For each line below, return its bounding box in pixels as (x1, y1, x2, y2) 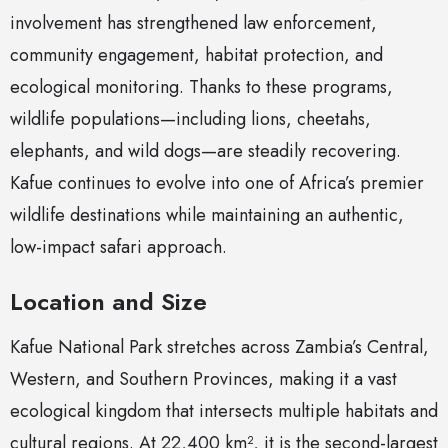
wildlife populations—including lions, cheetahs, (10, 106, 371, 133)
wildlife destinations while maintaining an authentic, (10, 202, 404, 229)
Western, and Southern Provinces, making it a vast (10, 366, 397, 393)
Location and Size (10, 284, 207, 320)
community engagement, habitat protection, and (10, 42, 383, 69)
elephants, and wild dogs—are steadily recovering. (10, 138, 401, 165)
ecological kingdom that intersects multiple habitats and (10, 398, 438, 425)
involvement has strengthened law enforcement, (10, 10, 377, 37)
